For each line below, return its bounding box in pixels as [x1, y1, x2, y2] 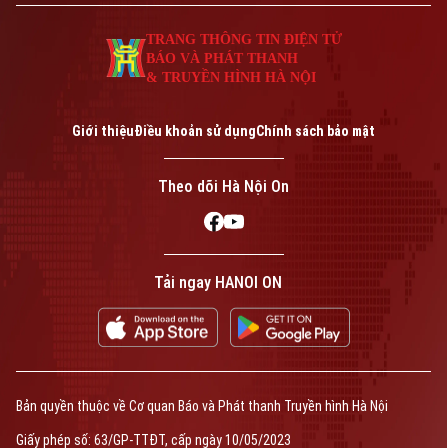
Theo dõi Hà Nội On [158, 176, 289, 196]
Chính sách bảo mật [256, 122, 375, 139]
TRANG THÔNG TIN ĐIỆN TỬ [145, 30, 342, 47]
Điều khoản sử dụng [134, 122, 256, 139]
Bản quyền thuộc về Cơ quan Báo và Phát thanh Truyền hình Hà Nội [16, 397, 388, 414]
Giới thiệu [72, 122, 134, 139]
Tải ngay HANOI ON [153, 272, 282, 292]
